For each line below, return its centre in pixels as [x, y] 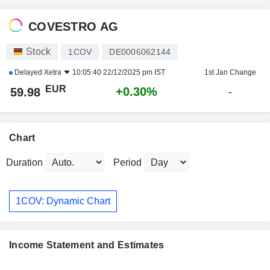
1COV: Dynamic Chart [63, 201]
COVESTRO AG [74, 26]
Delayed [28, 73]
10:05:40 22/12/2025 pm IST [119, 73]
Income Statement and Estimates [87, 245]
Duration [24, 163]
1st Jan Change [230, 73]
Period [127, 163]
